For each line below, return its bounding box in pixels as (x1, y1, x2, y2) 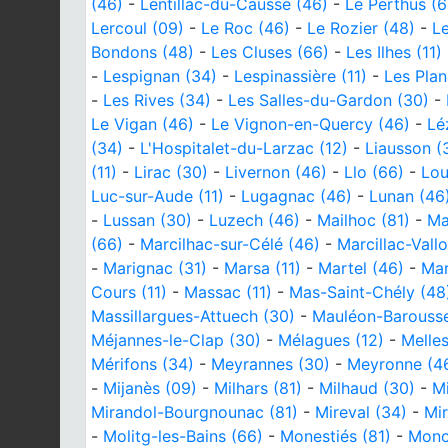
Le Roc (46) (201, 17, 290, 38)
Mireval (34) (315, 401, 407, 422)
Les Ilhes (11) (346, 41, 442, 62)
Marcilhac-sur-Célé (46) (140, 233, 320, 254)
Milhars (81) (214, 377, 302, 398)
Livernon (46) (225, 161, 327, 182)
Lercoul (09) (91, 17, 184, 38)
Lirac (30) (134, 161, 208, 182)
